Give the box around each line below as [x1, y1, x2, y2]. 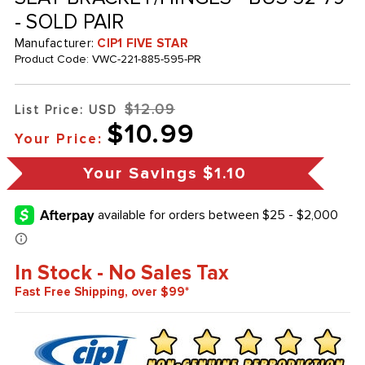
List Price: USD [14, 103, 117, 118]
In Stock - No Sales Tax [14, 261, 229, 286]
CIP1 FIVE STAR [97, 36, 188, 51]
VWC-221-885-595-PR [91, 52, 201, 67]
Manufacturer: [14, 36, 98, 51]
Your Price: [14, 130, 103, 148]
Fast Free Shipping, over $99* [14, 284, 189, 300]
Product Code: [14, 52, 92, 67]
